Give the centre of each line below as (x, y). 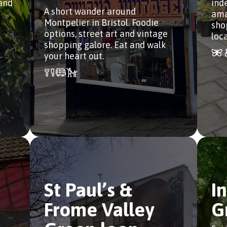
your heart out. (74, 56)
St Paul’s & (88, 190)
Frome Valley (99, 210)
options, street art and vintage (106, 34)
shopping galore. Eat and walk (105, 45)
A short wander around (90, 11)
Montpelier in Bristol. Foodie (101, 23)
